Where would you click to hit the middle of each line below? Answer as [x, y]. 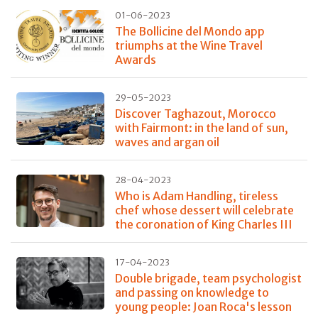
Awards [135, 59]
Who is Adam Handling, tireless [196, 196]
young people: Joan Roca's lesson [203, 306]
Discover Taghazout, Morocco [195, 113]
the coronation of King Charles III [203, 224]
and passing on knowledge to [192, 292]
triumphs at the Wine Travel [188, 45]
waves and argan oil [167, 142]
